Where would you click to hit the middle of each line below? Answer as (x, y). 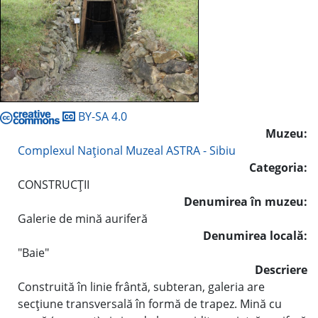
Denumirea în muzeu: (246, 201)
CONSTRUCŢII (54, 184)
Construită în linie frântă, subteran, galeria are (141, 286)
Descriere (281, 269)
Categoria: (278, 167)
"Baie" (33, 252)
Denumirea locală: (255, 235)
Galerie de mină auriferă (83, 218)
